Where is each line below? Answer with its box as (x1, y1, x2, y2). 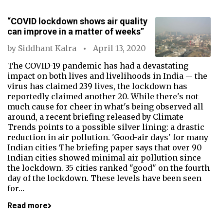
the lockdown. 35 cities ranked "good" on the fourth (7, 163, 210, 173)
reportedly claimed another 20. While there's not (7, 91, 199, 101)
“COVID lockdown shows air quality (7, 16, 147, 26)
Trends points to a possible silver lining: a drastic (7, 122, 204, 132)
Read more (7, 201, 48, 210)
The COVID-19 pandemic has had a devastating (7, 61, 188, 71)
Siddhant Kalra (18, 43, 76, 53)
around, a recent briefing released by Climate (7, 112, 183, 122)
